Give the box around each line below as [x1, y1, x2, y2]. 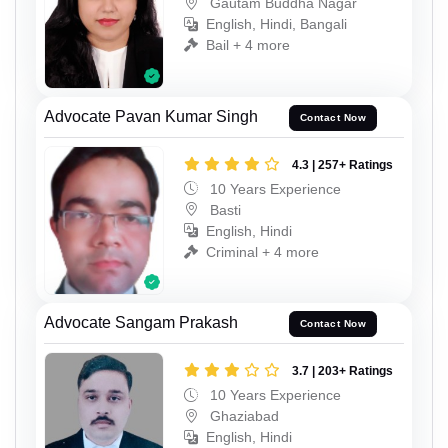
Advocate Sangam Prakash [44, 313, 238, 331]
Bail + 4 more [206, 37, 290, 54]
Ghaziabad [206, 407, 279, 424]
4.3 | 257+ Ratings [292, 157, 393, 172]
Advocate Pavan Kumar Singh [44, 107, 258, 125]
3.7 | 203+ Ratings [292, 363, 393, 378]
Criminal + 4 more [206, 243, 319, 260]
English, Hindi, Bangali [206, 16, 347, 33]
